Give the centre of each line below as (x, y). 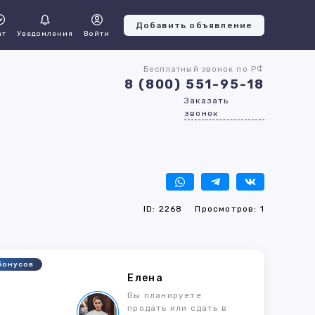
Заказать (207, 101)
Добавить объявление (194, 25)
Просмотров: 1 (230, 209)
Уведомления (45, 34)
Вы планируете (165, 295)
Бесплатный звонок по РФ (204, 69)
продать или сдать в (178, 308)
